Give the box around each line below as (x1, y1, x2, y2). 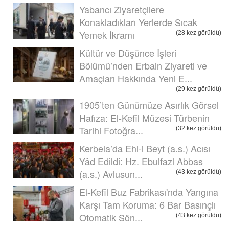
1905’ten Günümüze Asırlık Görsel (79, 98, 219, 111)
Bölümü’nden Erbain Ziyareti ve (79, 58, 207, 72)
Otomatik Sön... (79, 210, 143, 224)
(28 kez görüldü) (176, 29, 221, 36)
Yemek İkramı (79, 28, 134, 41)
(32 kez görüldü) (176, 124, 221, 132)
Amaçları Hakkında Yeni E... (79, 71, 192, 85)
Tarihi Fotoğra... (79, 123, 143, 137)
